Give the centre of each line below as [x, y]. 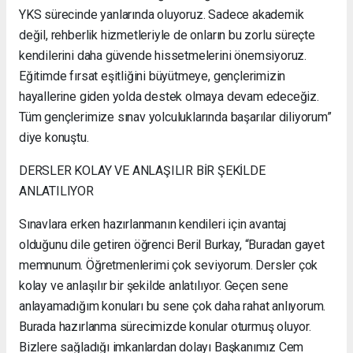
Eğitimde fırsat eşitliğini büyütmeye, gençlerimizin [152, 76]
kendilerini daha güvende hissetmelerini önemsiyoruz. [163, 55]
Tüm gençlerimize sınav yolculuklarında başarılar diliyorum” [175, 117]
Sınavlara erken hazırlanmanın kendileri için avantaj [153, 224]
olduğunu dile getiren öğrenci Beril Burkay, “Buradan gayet [172, 244]
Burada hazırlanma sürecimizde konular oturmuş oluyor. [165, 326]
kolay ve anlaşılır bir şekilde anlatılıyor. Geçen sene [154, 285]
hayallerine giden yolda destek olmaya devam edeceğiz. [169, 96]
